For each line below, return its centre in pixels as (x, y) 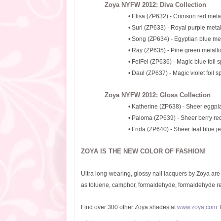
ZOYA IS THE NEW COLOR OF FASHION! (143, 151)
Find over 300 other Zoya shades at (129, 207)
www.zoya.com (197, 207)
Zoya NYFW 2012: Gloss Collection (157, 95)
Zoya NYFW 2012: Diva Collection (155, 5)
